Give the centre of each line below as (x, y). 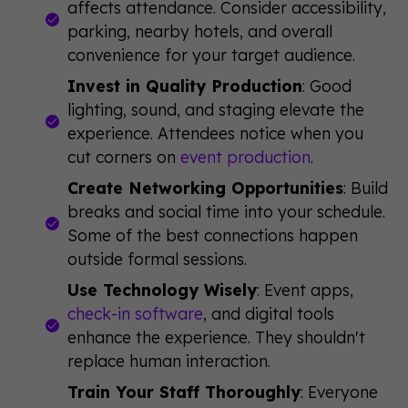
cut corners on (123, 156)
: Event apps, (305, 289)
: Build (365, 187)
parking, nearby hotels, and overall (199, 31)
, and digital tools (268, 313)
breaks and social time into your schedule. (226, 211)
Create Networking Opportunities (205, 187)
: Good (326, 85)
